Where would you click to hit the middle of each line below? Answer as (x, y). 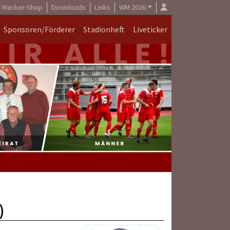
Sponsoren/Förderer (39, 29)
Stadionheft (104, 29)
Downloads (68, 7)
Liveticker (150, 29)
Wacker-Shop (22, 7)
